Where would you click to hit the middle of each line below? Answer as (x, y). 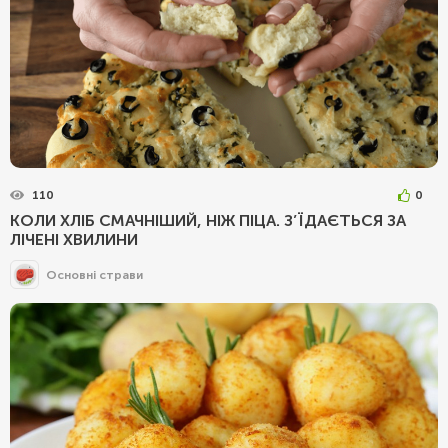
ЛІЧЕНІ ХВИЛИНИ (74, 240)
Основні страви (94, 274)
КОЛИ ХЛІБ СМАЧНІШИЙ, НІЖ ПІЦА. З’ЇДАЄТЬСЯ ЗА (208, 221)
